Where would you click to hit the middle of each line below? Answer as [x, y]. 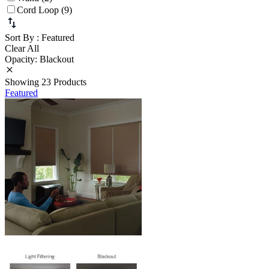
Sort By [20, 38]
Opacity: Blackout [39, 59]
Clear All [22, 49]
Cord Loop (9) [44, 10]
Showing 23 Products [46, 82]
